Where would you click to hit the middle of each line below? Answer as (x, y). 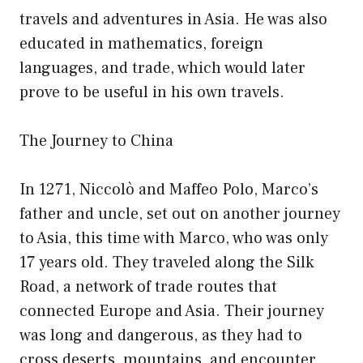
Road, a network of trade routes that (148, 286)
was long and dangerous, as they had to (161, 335)
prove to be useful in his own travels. (152, 92)
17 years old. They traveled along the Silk (167, 262)
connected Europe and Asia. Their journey (172, 311)
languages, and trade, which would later (162, 68)
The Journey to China (96, 141)
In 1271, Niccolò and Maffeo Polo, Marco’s (169, 189)
